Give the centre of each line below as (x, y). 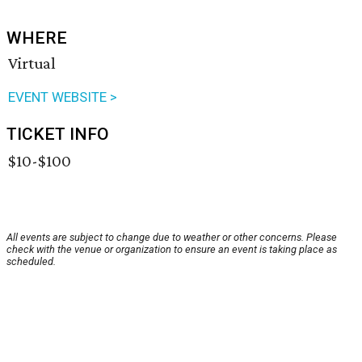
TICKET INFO (58, 135)
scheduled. (31, 262)
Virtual (32, 63)
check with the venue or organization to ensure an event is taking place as (172, 250)
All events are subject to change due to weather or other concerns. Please (172, 238)
